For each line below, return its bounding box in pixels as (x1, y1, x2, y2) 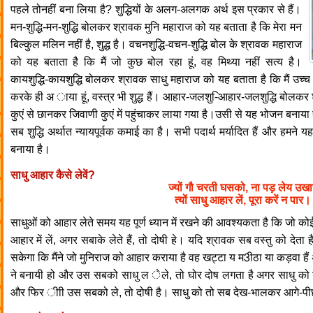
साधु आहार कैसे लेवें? (10, 169, 95, 181)
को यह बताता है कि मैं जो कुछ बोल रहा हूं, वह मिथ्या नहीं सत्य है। (10, 56, 302, 68)
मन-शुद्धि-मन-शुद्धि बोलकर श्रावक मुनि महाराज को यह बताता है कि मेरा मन (10, 21, 302, 33)
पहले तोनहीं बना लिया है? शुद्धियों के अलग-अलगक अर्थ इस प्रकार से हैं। (10, 3, 302, 15)
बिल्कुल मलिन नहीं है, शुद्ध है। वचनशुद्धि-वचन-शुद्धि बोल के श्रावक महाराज (10, 38, 302, 50)
